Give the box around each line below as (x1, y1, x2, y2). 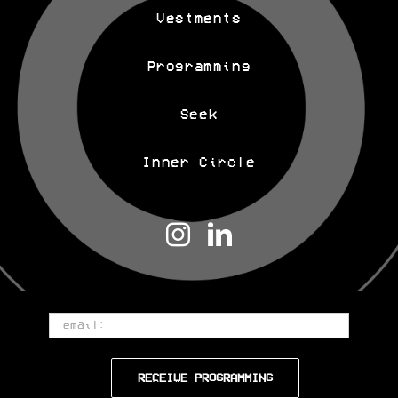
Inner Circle (142, 155, 256, 170)
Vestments (156, 11, 242, 26)
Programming (147, 59, 251, 74)
